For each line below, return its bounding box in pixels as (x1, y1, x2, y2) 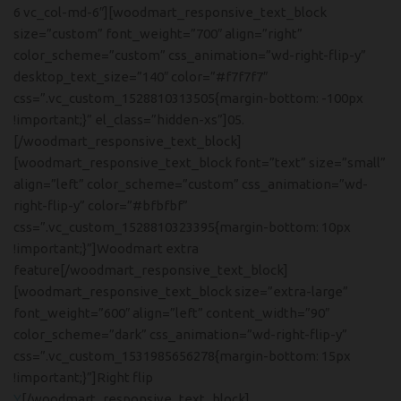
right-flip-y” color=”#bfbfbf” (13, 198, 188, 213)
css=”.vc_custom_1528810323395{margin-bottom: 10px (13, 219, 351, 235)
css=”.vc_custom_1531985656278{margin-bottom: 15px (13, 348, 351, 363)
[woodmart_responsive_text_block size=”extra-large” (13, 284, 348, 299)
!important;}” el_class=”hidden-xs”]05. (13, 112, 244, 127)
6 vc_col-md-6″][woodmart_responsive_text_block (13, 4, 327, 20)
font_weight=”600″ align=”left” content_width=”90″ (13, 305, 329, 320)
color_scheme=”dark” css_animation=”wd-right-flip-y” (13, 327, 347, 342)
